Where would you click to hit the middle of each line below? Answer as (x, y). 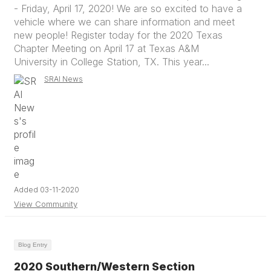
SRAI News (64, 79)
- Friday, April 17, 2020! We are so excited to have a (128, 8)
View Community (46, 204)
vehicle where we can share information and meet (124, 22)
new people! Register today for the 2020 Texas (118, 35)
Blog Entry (33, 245)
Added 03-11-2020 (47, 190)
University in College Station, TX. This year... (112, 62)
